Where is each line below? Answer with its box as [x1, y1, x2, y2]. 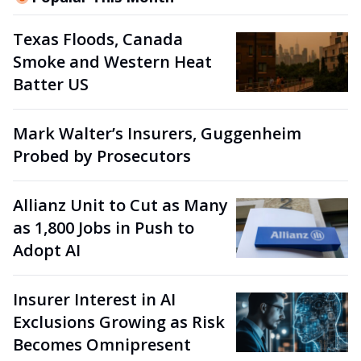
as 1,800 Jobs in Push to [13, 216, 194, 239]
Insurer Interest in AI [13, 288, 176, 310]
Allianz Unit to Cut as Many [13, 193, 228, 216]
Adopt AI [13, 239, 81, 261]
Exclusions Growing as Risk [13, 310, 225, 333]
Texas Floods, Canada [13, 27, 183, 50]
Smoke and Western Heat [13, 50, 212, 73]
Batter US [13, 73, 89, 95]
